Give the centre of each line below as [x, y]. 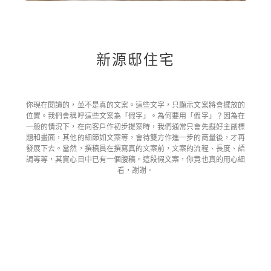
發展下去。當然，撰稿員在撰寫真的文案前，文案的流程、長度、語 [135, 149]
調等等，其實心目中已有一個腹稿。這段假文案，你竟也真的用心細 [135, 159]
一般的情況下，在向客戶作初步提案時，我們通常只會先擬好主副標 [135, 127]
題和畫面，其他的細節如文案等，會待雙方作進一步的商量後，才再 [135, 138]
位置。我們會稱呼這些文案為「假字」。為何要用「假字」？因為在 [135, 116]
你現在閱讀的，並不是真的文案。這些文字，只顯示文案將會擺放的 [135, 105]
